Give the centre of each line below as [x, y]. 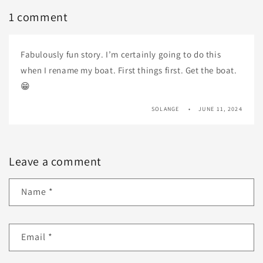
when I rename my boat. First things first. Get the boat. [129, 70]
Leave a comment [55, 161]
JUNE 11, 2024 [220, 109]
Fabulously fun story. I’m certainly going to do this [121, 54]
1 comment [38, 17]
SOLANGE [165, 109]
